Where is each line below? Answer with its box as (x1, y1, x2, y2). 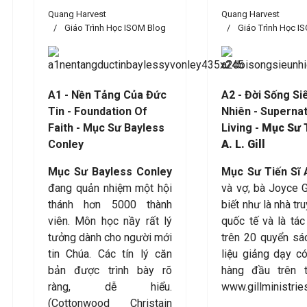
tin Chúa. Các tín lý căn (48, 247, 173, 260)
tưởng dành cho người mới (48, 231, 173, 244)
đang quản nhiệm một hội (48, 182, 173, 195)
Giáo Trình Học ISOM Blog (64, 23, 166, 33)
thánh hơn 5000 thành (48, 198, 173, 211)
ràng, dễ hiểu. (48, 280, 173, 293)
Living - (221, 121, 262, 134)
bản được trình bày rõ (48, 264, 173, 277)
